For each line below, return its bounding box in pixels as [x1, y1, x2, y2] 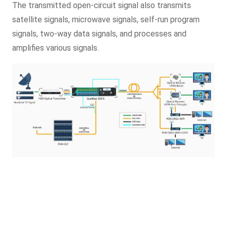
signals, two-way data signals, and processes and [12, 28, 187, 39]
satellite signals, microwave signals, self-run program [12, 14, 200, 24]
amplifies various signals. [12, 43, 99, 53]
